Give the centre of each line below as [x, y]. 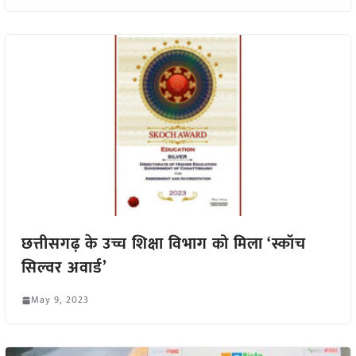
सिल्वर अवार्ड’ [64, 268]
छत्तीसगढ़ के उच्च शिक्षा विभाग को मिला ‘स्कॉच [163, 244]
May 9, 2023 [60, 300]
